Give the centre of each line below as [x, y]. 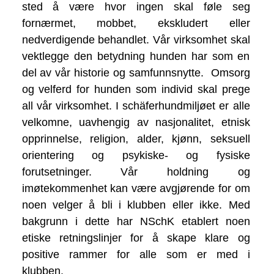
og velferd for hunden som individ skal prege [136, 90]
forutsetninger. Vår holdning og [136, 172]
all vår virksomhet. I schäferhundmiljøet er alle [136, 106]
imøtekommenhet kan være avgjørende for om [136, 189]
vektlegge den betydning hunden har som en [136, 57]
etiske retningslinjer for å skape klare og [136, 238]
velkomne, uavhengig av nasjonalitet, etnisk [136, 123]
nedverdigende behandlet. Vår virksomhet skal [136, 40]
